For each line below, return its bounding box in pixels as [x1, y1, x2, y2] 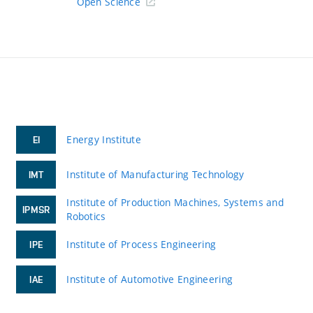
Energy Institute [66, 132, 141, 146]
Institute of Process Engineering [66, 237, 217, 251]
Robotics [66, 209, 106, 223]
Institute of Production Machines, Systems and [66, 195, 284, 209]
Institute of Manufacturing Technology [66, 167, 245, 181]
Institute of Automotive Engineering [66, 272, 233, 286]
